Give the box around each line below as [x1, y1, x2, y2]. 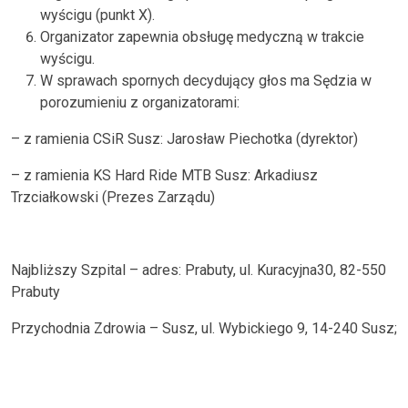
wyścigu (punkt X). [40, 6, 155, 24]
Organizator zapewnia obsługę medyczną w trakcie [40, 28, 364, 46]
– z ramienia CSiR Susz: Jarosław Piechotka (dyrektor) [11, 130, 358, 148]
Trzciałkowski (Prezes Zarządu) [11, 189, 215, 206]
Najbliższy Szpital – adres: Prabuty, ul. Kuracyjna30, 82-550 [11, 261, 386, 279]
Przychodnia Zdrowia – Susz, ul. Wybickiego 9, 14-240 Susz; [11, 320, 397, 337]
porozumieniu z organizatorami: [40, 94, 240, 111]
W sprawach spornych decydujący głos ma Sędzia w [40, 72, 372, 89]
